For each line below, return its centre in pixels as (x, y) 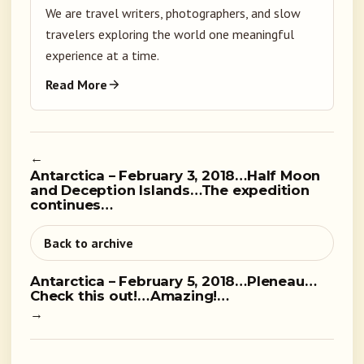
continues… (72, 205)
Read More (76, 85)
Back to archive (89, 243)
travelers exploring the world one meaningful (170, 35)
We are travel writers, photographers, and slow (173, 13)
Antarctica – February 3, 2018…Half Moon (175, 176)
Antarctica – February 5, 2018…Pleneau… (173, 282)
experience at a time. (102, 56)
